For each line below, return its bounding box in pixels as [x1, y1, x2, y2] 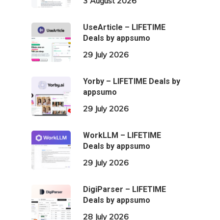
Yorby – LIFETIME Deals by [83, 77, 180, 86]
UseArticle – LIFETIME [83, 23, 165, 32]
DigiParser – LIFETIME [83, 185, 166, 194]
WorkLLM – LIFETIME [83, 131, 161, 140]
